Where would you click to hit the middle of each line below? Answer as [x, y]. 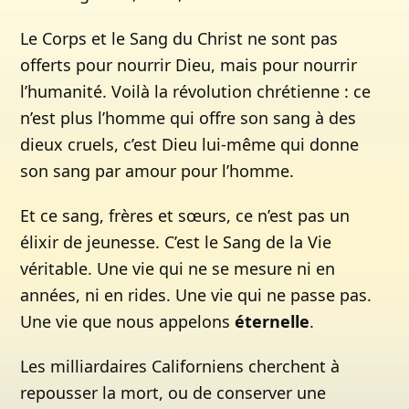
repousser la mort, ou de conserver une [173, 393]
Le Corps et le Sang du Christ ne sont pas [179, 38]
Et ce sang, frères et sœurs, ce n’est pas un [185, 215]
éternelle [273, 321]
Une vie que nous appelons [128, 321]
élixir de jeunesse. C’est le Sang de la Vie [176, 242]
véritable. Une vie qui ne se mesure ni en [178, 268]
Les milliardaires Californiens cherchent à [180, 366]
